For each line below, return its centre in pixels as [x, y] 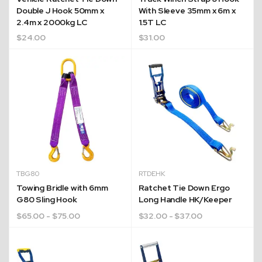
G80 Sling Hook [47, 199]
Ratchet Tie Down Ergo [184, 187]
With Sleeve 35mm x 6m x [187, 11]
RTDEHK [152, 173]
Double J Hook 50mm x [60, 11]
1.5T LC [152, 22]
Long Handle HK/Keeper [185, 199]
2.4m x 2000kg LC [52, 22]
